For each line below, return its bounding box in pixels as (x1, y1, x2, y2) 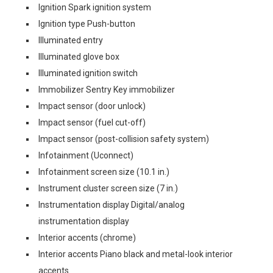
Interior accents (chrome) (38, 233, 136, 243)
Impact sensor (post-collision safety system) (38, 134, 209, 144)
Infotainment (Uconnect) (38, 151, 133, 160)
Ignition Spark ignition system (38, 2, 151, 12)
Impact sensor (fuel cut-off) (38, 118, 146, 127)
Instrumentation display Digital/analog (38, 200, 185, 210)
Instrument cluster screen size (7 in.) (38, 183, 178, 193)
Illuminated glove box (38, 52, 119, 62)
